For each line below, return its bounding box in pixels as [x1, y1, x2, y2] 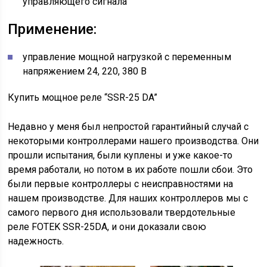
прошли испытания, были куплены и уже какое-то [8, 150, 233, 162]
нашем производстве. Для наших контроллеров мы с [8, 193, 249, 204]
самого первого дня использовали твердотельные [8, 207, 236, 219]
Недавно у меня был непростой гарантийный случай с [8, 121, 249, 133]
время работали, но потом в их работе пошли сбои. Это [8, 164, 253, 176]
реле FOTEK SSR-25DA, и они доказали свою [8, 221, 207, 233]
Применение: [8, 21, 97, 38]
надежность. [8, 235, 64, 247]
